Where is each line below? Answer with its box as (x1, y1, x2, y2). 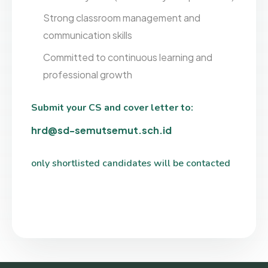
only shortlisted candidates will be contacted (31, 157, 230, 170)
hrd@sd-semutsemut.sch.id (31, 124, 172, 137)
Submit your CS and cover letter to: (31, 100, 193, 114)
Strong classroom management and (43, 11, 201, 25)
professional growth (43, 68, 133, 81)
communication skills (43, 29, 133, 42)
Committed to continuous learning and (43, 50, 213, 63)
